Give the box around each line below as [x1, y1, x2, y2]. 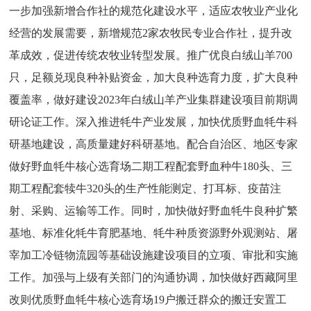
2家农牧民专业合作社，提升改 [142, 27, 293, 39]
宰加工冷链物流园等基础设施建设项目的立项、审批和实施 [9, 249, 299, 261]
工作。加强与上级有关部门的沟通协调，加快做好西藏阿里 [9, 271, 299, 283]
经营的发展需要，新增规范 [9, 27, 143, 39]
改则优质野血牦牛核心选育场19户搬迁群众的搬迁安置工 [9, 294, 287, 305]
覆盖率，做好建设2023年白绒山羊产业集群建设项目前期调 [9, 94, 299, 106]
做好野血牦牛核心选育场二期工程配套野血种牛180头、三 [9, 160, 293, 172]
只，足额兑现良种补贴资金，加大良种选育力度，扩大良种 [9, 72, 299, 83]
